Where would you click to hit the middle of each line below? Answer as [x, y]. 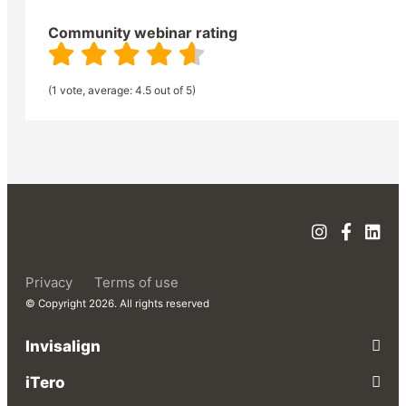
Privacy [49, 282]
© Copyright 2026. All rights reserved [117, 304]
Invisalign [63, 346]
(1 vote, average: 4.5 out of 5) [122, 90]
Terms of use [136, 282]
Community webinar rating [143, 33]
